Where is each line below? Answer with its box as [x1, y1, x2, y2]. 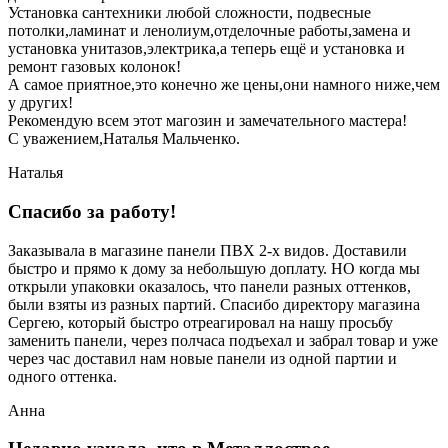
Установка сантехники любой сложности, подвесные [8, 4, 371, 22]
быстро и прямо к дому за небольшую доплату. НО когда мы [8, 259, 420, 277]
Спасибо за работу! [8, 201, 176, 222]
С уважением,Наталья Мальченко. [8, 130, 240, 148]
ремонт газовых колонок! [8, 58, 181, 76]
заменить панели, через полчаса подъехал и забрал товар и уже [8, 331, 438, 349]
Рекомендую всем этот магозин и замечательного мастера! [8, 112, 407, 130]
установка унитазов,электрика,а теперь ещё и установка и [8, 40, 405, 58]
